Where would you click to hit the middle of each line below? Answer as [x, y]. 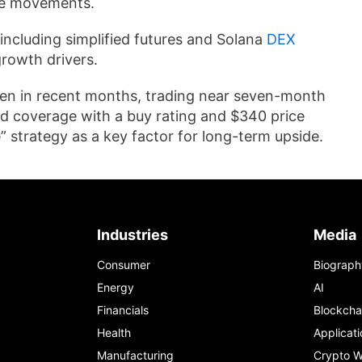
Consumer [124, 265]
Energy [116, 287]
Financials [123, 310]
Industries [133, 235]
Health [114, 333]
